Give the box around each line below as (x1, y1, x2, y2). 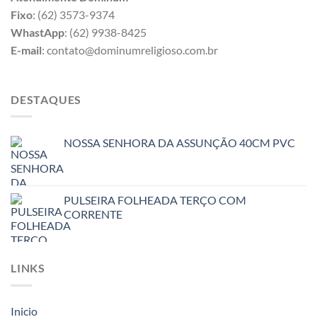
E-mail (11, 42, 42, 57)
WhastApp (11, 25, 64, 39)
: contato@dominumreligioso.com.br (42, 42, 218, 57)
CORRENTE (64, 207, 122, 221)
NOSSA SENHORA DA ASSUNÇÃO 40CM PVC (64, 136, 295, 150)
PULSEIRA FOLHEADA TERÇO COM (64, 193, 246, 207)
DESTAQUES (11, 92, 82, 106)
